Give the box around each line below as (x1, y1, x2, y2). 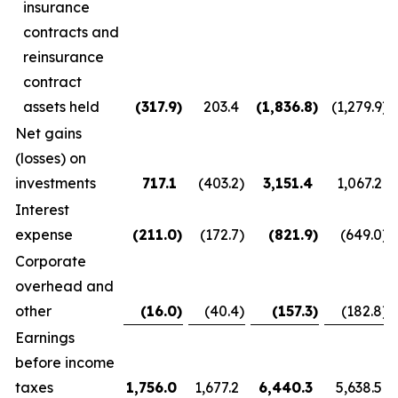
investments (15, 174, 96, 192)
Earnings (15, 329, 75, 346)
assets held (23, 98, 99, 115)
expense (15, 226, 73, 243)
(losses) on (15, 149, 86, 167)
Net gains (15, 124, 82, 142)
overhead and (15, 277, 114, 295)
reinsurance (23, 48, 104, 66)
